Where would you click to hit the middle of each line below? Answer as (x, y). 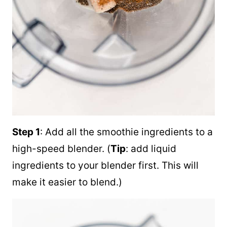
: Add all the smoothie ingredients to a (126, 132)
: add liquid (151, 149)
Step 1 (26, 132)
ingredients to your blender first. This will (105, 165)
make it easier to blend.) (67, 182)
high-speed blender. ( (61, 149)
